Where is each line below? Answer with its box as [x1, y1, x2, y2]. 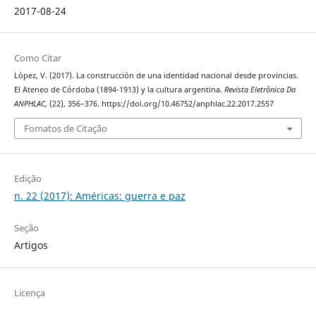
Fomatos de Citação [23, 122, 107, 135]
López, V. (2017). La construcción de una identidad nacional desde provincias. [13, 70, 298, 80]
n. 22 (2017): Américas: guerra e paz [13, 189, 186, 203]
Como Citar [13, 51, 61, 64]
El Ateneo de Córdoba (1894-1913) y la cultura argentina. [13, 84, 224, 95]
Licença [13, 286, 45, 299]
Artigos [13, 238, 48, 253]
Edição [13, 172, 42, 186]
